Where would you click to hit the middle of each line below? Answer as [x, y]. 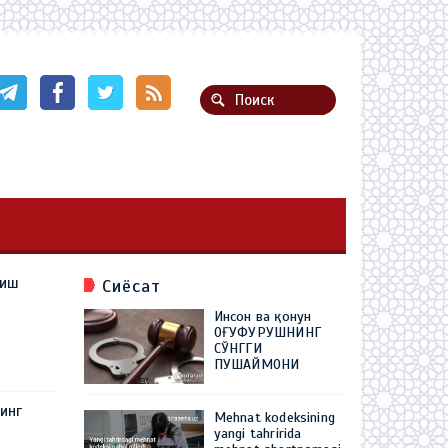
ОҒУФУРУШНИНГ [267, 332]
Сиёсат [131, 286]
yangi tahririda [257, 433]
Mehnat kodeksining [274, 417]
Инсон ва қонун [262, 316]
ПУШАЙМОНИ [256, 364]
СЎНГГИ [237, 348]
